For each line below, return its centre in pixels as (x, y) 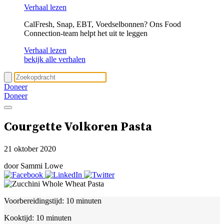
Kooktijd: (19, 217)
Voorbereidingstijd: (34, 200)
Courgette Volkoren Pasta (78, 127)
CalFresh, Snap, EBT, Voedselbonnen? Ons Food (102, 24)
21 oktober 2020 (30, 148)
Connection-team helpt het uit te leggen (86, 33)
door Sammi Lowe (33, 165)
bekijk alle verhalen (55, 59)
